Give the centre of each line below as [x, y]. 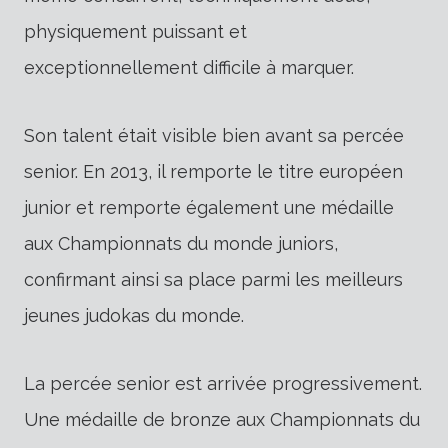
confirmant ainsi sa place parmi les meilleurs [213, 279]
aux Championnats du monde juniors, [181, 243]
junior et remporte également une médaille [209, 207]
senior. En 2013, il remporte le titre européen [213, 171]
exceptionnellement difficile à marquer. [189, 67]
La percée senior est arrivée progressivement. [223, 383]
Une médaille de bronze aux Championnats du [222, 419]
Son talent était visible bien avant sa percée [214, 135]
